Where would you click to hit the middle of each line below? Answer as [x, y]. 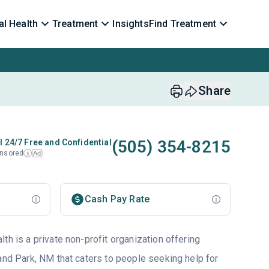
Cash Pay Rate [117, 199]
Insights [131, 24]
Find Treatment [182, 24]
